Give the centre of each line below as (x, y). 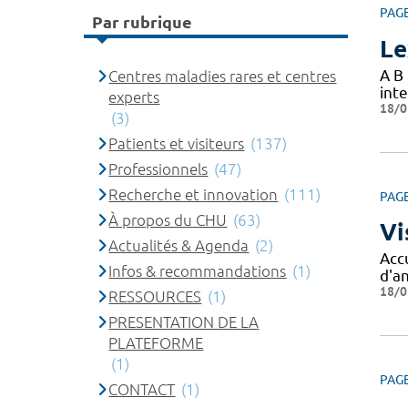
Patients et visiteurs (177, 143)
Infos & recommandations (198, 271)
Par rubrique (142, 21)
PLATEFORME (156, 343)
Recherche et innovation (194, 194)
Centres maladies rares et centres (223, 76)
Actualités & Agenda (179, 245)
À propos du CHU (168, 220)
